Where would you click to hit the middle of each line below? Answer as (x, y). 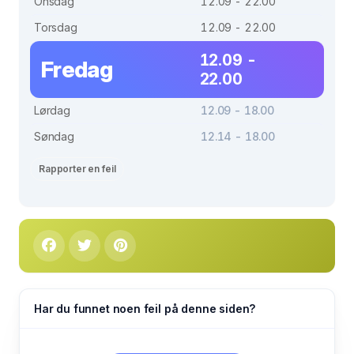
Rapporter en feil (77, 169)
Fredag (77, 70)
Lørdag (52, 110)
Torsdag (56, 27)
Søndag (54, 136)
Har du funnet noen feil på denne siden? (145, 309)
